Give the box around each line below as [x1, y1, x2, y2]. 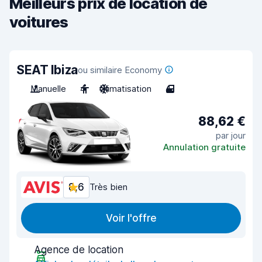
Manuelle [30, 83, 66, 94]
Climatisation [99, 83, 151, 94]
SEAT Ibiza [16, 63, 78, 77]
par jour [216, 129, 246, 141]
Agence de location [34, 244, 123, 256]
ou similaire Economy [77, 64, 162, 75]
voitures [9, 13, 68, 31]
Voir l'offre [105, 212, 157, 224]
